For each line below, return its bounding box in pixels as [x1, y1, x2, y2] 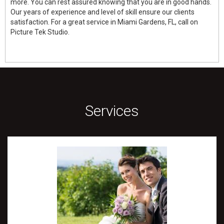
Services [85, 102, 139, 119]
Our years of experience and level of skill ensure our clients [10, 8, 194, 16]
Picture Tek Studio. [10, 28, 69, 36]
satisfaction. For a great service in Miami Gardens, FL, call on [10, 18, 198, 26]
